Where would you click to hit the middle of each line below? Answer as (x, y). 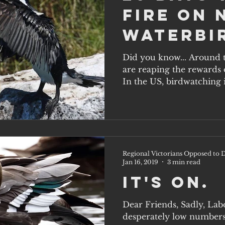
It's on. (166, 182)
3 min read (184, 162)
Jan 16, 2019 (140, 162)
